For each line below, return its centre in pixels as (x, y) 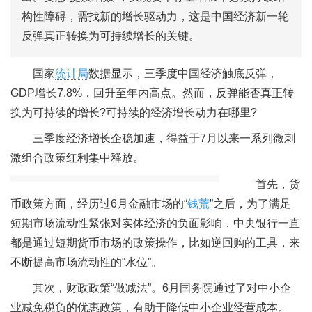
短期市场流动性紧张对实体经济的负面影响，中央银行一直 (155, 223)
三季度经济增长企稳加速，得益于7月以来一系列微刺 (164, 139)
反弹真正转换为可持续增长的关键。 (111, 36)
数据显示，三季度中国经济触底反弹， (183, 73)
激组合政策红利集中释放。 (77, 158)
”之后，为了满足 (250, 203)
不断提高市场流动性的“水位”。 (86, 262)
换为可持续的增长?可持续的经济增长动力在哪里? (134, 112)
